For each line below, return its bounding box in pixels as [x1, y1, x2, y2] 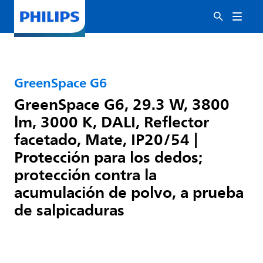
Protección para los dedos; [14, 144, 202, 170]
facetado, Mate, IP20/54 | [14, 126, 198, 152]
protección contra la [14, 161, 157, 187]
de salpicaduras [14, 197, 124, 222]
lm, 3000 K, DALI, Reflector [14, 109, 209, 134]
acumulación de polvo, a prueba [14, 179, 244, 205]
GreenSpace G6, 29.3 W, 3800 [14, 91, 230, 117]
